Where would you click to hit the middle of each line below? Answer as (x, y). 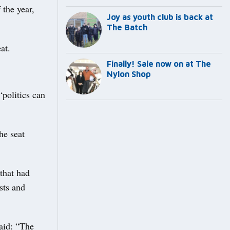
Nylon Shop (129, 74)
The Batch (127, 27)
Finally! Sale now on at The (159, 64)
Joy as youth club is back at (160, 17)
